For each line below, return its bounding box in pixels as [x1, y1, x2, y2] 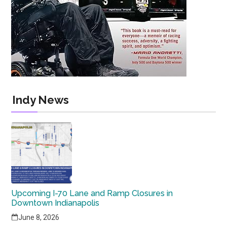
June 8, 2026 [18, 213, 60, 221]
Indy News [12, 93, 69, 106]
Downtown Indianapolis [11, 198, 100, 208]
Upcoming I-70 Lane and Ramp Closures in [11, 188, 174, 198]
